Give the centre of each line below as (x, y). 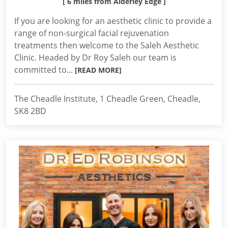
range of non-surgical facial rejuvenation (92, 33)
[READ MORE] (98, 70)
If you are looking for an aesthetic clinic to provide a (113, 21)
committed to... (45, 70)
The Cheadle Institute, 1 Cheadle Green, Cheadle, (107, 99)
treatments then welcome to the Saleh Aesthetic (107, 45)
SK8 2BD (30, 111)
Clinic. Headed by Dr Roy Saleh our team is (95, 58)
